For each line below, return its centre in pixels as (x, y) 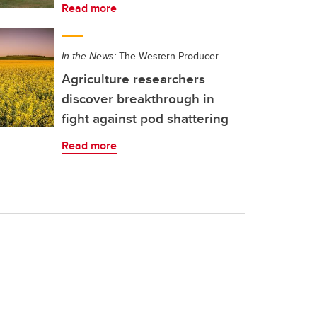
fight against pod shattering (145, 118)
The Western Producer (167, 56)
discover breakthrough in (138, 98)
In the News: (89, 56)
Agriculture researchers (133, 79)
